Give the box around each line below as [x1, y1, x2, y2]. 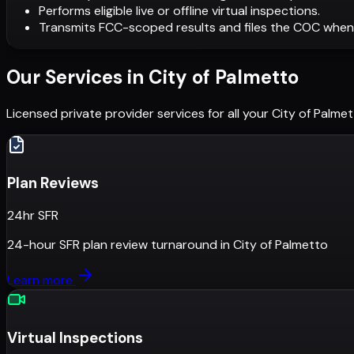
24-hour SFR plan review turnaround [7, 236, 217, 254]
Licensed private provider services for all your [6, 104, 269, 122]
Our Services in [6, 64, 144, 89]
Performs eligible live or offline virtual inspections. [39, 2, 320, 19]
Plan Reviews [7, 172, 99, 193]
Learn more [7, 272, 76, 289]
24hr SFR [7, 207, 58, 224]
